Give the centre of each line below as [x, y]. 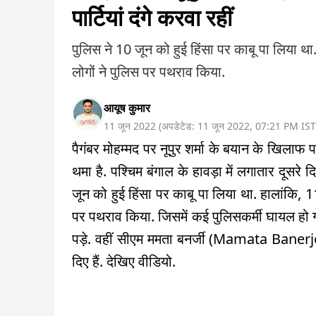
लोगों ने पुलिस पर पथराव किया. [148, 72]
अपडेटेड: [180, 126]
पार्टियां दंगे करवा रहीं [152, 18]
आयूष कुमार [127, 108]
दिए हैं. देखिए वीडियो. [124, 262]
